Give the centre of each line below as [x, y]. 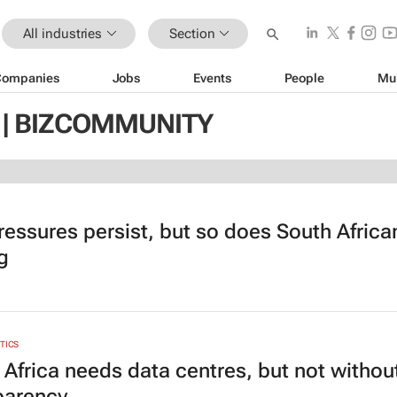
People [304, 78]
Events [212, 78]
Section [192, 33]
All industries [62, 33]
